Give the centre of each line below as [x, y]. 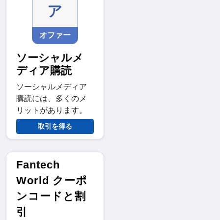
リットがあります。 [52, 110]
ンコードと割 [51, 196]
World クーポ [52, 181]
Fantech [38, 165]
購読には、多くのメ [52, 99]
